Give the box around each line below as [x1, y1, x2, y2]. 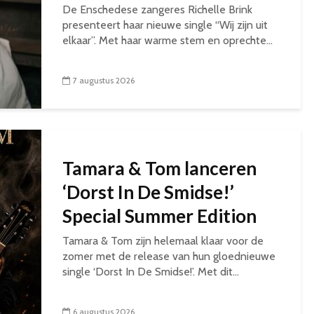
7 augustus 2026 [73, 75, 135, 86]
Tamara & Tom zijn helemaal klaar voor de [62, 234, 264, 247]
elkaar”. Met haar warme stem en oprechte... [62, 34, 273, 47]
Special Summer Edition [62, 205, 257, 227]
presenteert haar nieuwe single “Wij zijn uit [62, 18, 268, 32]
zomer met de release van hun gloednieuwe [62, 250, 275, 263]
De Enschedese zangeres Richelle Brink [62, 3, 252, 16]
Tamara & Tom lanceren [62, 157, 257, 179]
